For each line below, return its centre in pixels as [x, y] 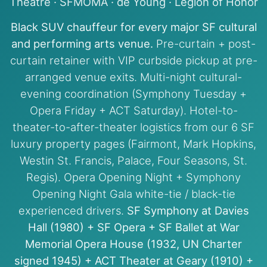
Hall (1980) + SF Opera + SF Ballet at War [133, 227]
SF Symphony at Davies [188, 210]
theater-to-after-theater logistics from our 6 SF [133, 127]
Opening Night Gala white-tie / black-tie [133, 193]
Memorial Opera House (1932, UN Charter [133, 243]
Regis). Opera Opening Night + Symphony [133, 177]
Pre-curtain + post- [204, 43]
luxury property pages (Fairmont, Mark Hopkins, [133, 143]
